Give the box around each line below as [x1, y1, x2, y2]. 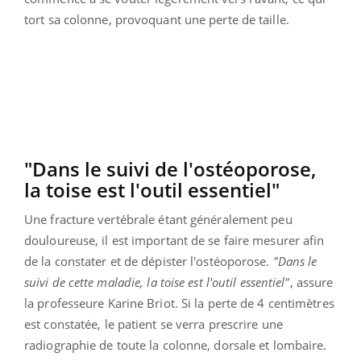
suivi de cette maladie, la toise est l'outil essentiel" [24, 273, 290, 290]
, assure [289, 273, 334, 290]
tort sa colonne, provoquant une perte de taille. [24, 10, 289, 27]
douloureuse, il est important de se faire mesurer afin [24, 231, 325, 248]
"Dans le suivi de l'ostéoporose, [24, 155, 316, 182]
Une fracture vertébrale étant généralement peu [24, 210, 293, 227]
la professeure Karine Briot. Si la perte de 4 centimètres [24, 294, 334, 311]
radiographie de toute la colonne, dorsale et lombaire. [24, 336, 327, 353]
